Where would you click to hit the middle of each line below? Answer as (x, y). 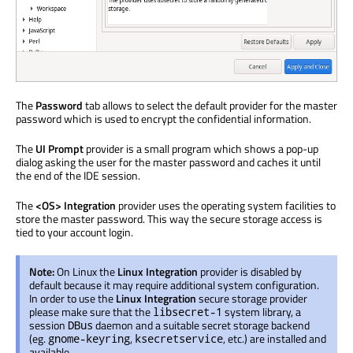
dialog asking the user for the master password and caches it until (168, 162)
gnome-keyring (89, 339)
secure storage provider (252, 299)
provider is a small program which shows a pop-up (201, 149)
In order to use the (72, 299)
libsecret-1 (188, 312)
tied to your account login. (74, 232)
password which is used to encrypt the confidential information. (163, 119)
